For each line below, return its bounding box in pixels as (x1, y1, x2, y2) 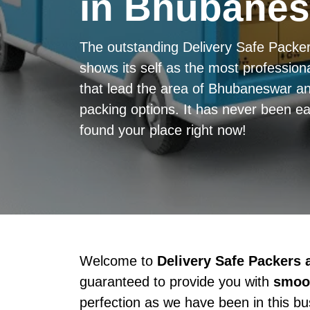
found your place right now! (79, 122, 246, 138)
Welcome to (79, 253, 157, 268)
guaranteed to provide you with (79, 273, 273, 289)
